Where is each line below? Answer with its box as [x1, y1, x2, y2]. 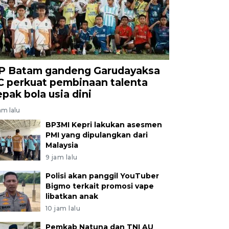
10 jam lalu [45, 204, 81, 212]
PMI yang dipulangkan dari [45, 130, 148, 140]
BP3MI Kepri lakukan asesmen [45, 120, 162, 129]
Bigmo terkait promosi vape [45, 181, 154, 191]
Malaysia [45, 140, 78, 150]
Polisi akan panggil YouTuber [45, 171, 159, 180]
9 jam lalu [45, 153, 78, 161]
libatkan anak [45, 191, 98, 201]
